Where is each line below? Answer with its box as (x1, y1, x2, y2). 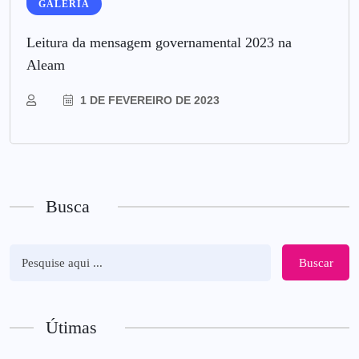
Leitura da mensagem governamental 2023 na (26, 34, 292, 51)
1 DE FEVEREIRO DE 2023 (77, 94, 220, 107)
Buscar (298, 256, 333, 269)
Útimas (46, 317, 97, 338)
